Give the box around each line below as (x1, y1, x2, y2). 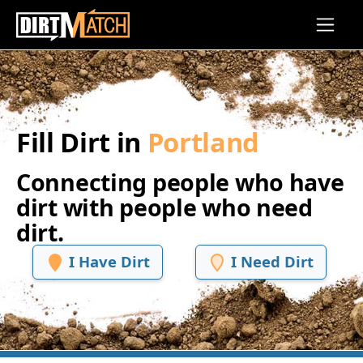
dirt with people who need (16, 190, 313, 223)
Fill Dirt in (16, 123, 147, 160)
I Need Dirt (231, 250, 314, 271)
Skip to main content (16, 60, 152, 79)
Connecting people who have (16, 165, 344, 198)
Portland (147, 123, 260, 160)
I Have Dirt (68, 250, 150, 271)
